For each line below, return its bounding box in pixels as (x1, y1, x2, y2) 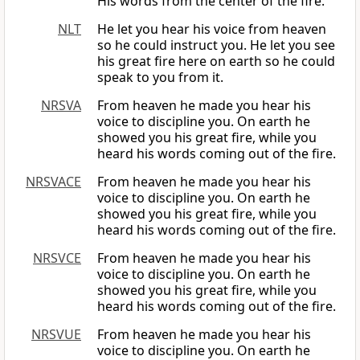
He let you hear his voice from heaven (97, 20, 326, 39)
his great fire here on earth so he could (97, 52, 335, 71)
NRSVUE (31, 325, 81, 344)
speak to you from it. (97, 68, 223, 87)
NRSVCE (33, 249, 81, 268)
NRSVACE (26, 173, 81, 191)
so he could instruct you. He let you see (97, 36, 335, 55)
